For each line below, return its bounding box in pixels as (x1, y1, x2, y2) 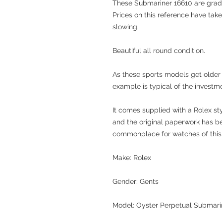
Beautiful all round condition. (112, 47, 205, 55)
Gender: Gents (112, 177, 159, 185)
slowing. (112, 23, 139, 31)
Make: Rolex (112, 154, 151, 162)
